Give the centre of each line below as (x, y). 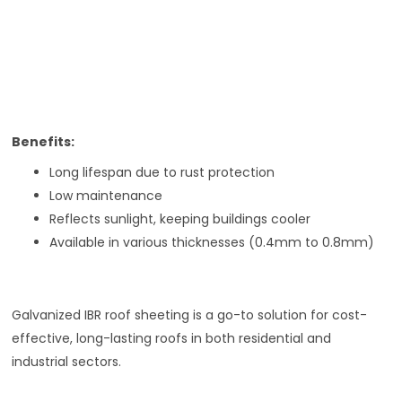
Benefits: (44, 142)
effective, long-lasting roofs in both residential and (172, 339)
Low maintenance (106, 196)
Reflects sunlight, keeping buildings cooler (180, 219)
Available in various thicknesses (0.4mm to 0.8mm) (212, 243)
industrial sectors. (67, 362)
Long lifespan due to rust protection (162, 173)
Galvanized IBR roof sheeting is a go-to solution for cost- (190, 315)
